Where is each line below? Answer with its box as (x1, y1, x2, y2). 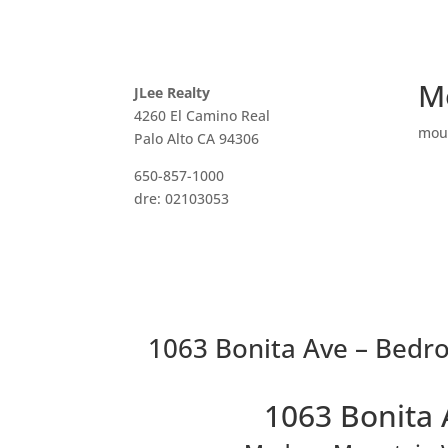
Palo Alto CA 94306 (134, 128, 260, 148)
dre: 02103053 (134, 188, 230, 208)
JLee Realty (134, 82, 211, 102)
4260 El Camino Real (134, 105, 271, 125)
